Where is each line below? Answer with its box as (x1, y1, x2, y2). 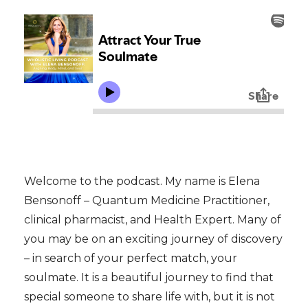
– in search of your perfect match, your (24, 252, 237, 265)
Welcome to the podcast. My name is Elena (24, 175, 260, 188)
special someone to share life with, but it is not (24, 290, 275, 304)
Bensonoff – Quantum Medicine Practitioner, (24, 194, 269, 208)
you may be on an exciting (24, 232, 171, 246)
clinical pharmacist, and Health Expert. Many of (24, 213, 281, 227)
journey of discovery (171, 232, 283, 246)
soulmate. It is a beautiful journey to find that (24, 271, 274, 285)
